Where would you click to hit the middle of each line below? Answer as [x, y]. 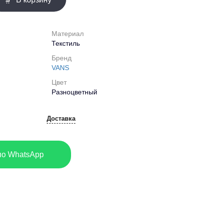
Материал [68, 34]
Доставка [61, 119]
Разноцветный [74, 92]
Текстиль [66, 44]
